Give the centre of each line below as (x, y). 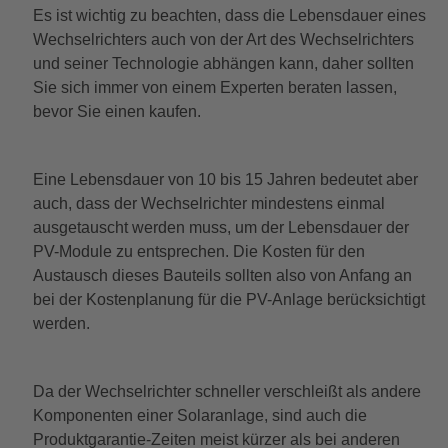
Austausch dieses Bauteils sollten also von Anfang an (222, 275)
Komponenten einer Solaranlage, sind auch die (199, 415)
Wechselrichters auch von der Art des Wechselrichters (223, 39)
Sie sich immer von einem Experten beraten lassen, (214, 87)
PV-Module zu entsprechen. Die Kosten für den (198, 251)
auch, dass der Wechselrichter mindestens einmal (208, 203)
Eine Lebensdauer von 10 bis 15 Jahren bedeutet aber (225, 179)
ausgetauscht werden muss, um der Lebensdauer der (220, 227)
